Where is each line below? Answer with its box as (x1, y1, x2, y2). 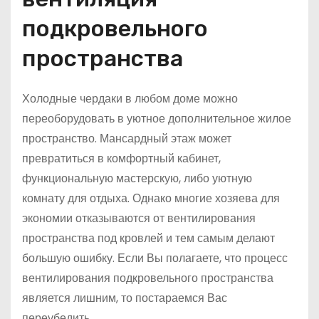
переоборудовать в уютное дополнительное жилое (22, 110, 291, 127)
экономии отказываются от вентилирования (22, 210, 256, 227)
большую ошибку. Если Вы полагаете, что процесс (22, 250, 288, 267)
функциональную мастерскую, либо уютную (22, 170, 252, 187)
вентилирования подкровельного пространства (22, 270, 273, 287)
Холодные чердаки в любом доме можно (22, 90, 238, 108)
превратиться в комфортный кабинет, (22, 150, 221, 167)
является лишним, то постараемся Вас (22, 290, 227, 307)
